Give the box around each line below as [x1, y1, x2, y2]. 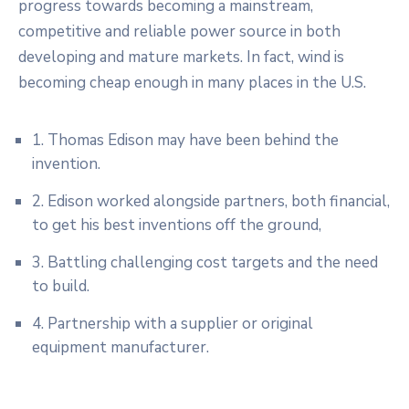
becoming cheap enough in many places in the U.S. [18, 71, 366, 93]
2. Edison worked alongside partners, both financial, [32, 190, 390, 212]
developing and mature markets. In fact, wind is [18, 46, 344, 68]
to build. [32, 275, 89, 297]
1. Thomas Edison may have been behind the [32, 129, 339, 151]
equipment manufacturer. [32, 336, 209, 358]
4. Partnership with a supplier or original [32, 312, 313, 334]
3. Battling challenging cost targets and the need [32, 251, 378, 273]
